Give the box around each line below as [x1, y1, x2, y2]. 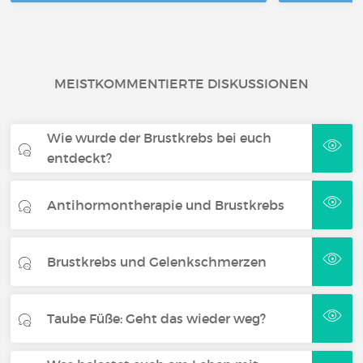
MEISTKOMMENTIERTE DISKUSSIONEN [54, 75, 309, 92]
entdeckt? [47, 150, 113, 166]
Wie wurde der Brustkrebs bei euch [47, 130, 272, 146]
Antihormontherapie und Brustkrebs [47, 196, 285, 213]
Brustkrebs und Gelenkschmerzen [47, 253, 267, 270]
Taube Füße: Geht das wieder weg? [47, 310, 267, 327]
